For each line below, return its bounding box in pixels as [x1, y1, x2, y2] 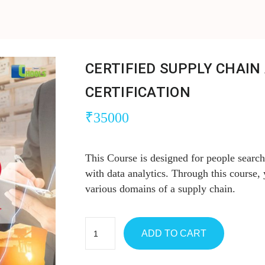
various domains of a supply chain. [85, 183, 235, 195]
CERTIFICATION [85, 84, 190, 101]
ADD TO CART [141, 228, 206, 238]
